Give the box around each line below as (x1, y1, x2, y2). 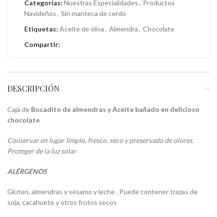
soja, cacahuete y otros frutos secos (7, 198, 117, 207)
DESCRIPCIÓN (7, 83, 60, 94)
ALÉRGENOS (7, 167, 47, 176)
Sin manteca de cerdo (61, 9, 126, 18)
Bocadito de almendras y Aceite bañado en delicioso (31, 105, 200, 114)
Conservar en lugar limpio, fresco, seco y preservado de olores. (7, 136, 194, 145)
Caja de (7, 105, 31, 114)
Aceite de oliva (60, 25, 104, 33)
